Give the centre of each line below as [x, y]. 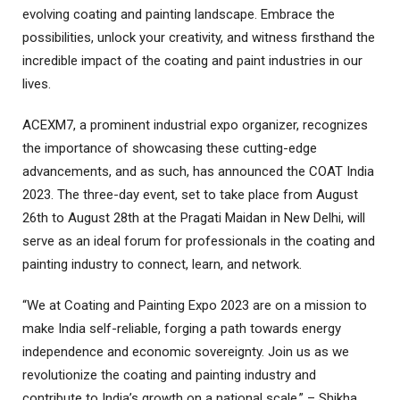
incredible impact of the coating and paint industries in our [192, 61]
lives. [37, 84]
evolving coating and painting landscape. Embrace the [179, 14]
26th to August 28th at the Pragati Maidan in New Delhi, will [194, 218]
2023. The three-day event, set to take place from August [190, 195]
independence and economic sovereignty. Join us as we [186, 352]
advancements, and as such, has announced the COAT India [198, 171]
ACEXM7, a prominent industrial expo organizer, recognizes [195, 125]
